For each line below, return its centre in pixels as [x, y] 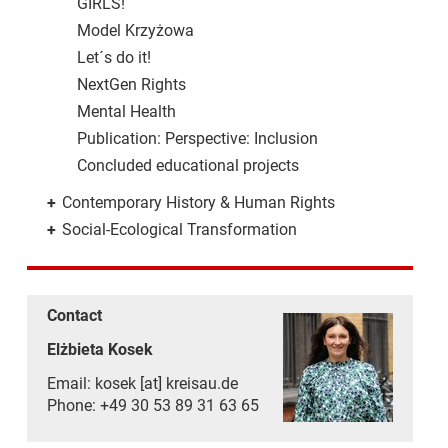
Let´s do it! [113, 57]
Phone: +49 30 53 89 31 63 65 [152, 405]
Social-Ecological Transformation [179, 229]
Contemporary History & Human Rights [198, 202]
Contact [74, 315]
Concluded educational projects [187, 165]
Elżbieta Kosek [99, 349]
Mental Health [126, 111]
